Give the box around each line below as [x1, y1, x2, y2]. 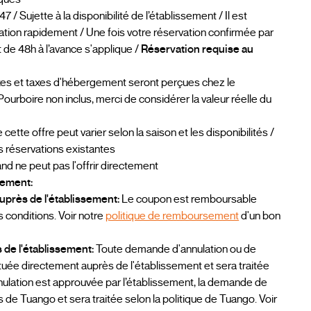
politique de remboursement [106, 208, 239, 223]
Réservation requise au [141, 42, 254, 56]
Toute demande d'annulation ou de [94, 242, 257, 256]
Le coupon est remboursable [119, 192, 258, 206]
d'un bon [239, 208, 281, 223]
